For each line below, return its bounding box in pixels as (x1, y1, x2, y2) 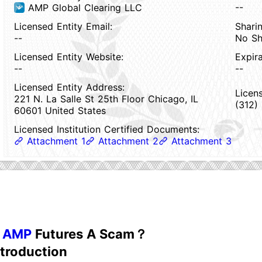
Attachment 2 (98, 135, 158, 147)
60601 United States (14, 105, 106, 116)
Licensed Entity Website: (14, 51, 123, 63)
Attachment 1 (27, 135, 85, 147)
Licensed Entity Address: (14, 81, 125, 93)
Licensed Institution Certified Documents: (14, 123, 199, 135)
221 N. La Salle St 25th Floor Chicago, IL (14, 93, 198, 105)
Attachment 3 (171, 135, 232, 147)
